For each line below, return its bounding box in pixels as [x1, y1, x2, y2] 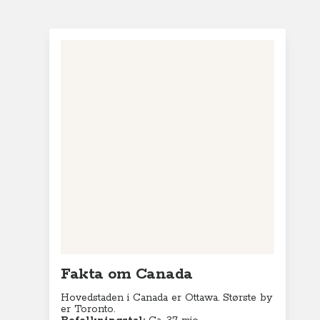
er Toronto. [61, 303, 116, 316]
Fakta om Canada [61, 264, 193, 284]
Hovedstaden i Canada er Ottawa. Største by [61, 291, 273, 304]
